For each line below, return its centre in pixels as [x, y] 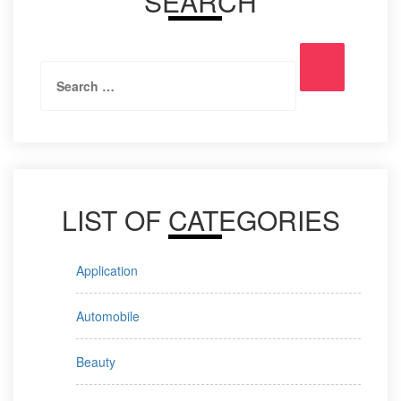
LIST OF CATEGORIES [200, 219]
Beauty [96, 361]
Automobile [108, 316]
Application [107, 270]
